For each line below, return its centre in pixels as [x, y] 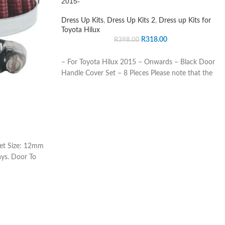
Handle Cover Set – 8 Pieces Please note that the [137, 73]
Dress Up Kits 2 [131, 20]
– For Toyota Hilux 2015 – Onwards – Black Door [138, 62]
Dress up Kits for [185, 20]
